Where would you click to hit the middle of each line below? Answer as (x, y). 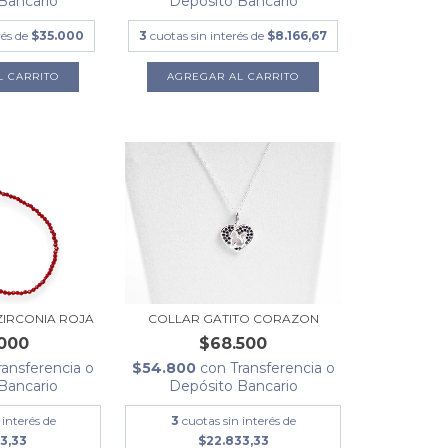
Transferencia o (282, 368)
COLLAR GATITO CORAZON (233, 319)
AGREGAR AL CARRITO (233, 77)
